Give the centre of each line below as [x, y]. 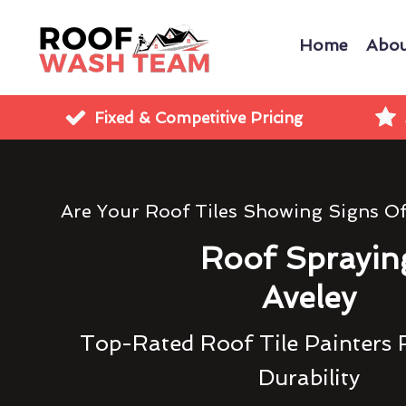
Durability [309, 377]
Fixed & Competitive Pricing [198, 117]
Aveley [309, 298]
